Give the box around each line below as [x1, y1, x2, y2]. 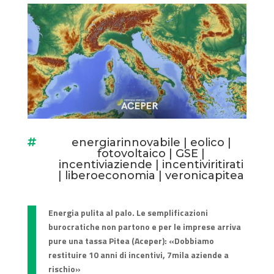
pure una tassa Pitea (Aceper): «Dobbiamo [48, 234, 214, 248]
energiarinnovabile [71, 136, 180, 150]
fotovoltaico [97, 147, 166, 161]
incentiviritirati [162, 158, 244, 172]
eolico [190, 136, 224, 150]
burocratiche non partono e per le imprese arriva [48, 220, 241, 234]
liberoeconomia [65, 169, 156, 183]
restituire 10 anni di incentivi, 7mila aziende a [48, 248, 229, 262]
